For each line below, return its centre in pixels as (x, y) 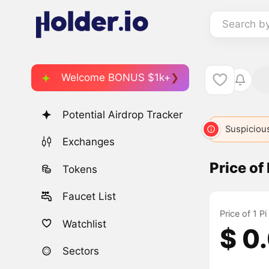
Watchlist (85, 224)
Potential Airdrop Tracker (123, 115)
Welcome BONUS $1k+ (116, 77)
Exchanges (89, 142)
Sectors (81, 251)
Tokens (80, 169)
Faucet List (89, 197)
